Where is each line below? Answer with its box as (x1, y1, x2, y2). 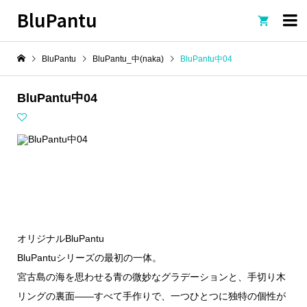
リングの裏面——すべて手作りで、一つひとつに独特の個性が (16, 291, 286, 302)
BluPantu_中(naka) (92, 54, 164, 64)
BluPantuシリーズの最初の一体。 (16, 252, 162, 264)
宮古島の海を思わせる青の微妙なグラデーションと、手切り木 (16, 271, 286, 283)
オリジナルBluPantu (16, 233, 104, 245)
